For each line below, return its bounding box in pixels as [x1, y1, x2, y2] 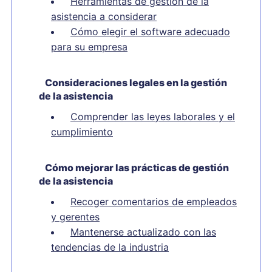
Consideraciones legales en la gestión [45, 76, 227, 89]
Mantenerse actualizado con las [70, 226, 216, 238]
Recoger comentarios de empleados [70, 195, 237, 208]
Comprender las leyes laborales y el [70, 110, 235, 123]
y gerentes [51, 211, 100, 223]
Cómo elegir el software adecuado [70, 25, 230, 38]
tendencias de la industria [51, 241, 169, 253]
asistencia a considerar [51, 10, 157, 22]
